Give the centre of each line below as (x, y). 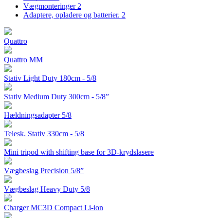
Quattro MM (23, 60)
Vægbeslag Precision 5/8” (44, 171)
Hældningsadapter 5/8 (38, 115)
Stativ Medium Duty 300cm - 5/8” (56, 97)
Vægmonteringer (50, 6)
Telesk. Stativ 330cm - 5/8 (44, 134)
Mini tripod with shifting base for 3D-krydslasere (79, 152)
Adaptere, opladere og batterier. (73, 15)
